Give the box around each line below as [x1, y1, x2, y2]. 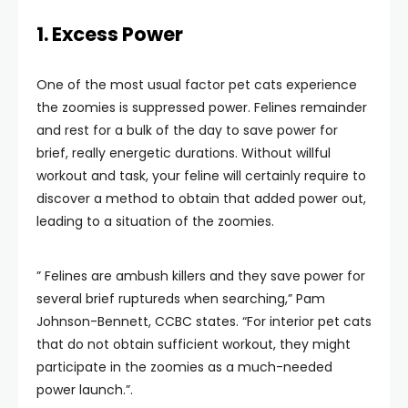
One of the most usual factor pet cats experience [36, 75, 357, 94]
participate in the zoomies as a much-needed [36, 357, 332, 376]
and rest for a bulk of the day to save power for [36, 120, 338, 139]
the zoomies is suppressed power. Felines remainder [36, 97, 367, 117]
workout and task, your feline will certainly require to [36, 166, 366, 185]
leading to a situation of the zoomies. [36, 211, 274, 230]
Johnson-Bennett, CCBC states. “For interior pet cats [36, 311, 372, 331]
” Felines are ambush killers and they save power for [36, 266, 365, 285]
